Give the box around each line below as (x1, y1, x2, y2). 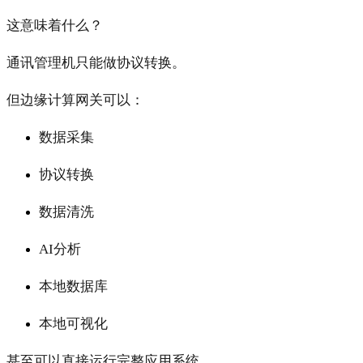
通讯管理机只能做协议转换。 (6, 55, 186, 71)
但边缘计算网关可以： (6, 92, 144, 109)
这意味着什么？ (6, 18, 103, 34)
